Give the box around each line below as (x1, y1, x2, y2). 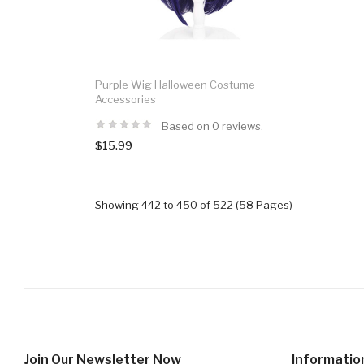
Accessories (95, 92, 156, 106)
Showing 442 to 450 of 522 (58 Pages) (95, 197, 292, 211)
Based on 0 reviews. (162, 119, 263, 132)
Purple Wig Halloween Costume (95, 77, 255, 91)
